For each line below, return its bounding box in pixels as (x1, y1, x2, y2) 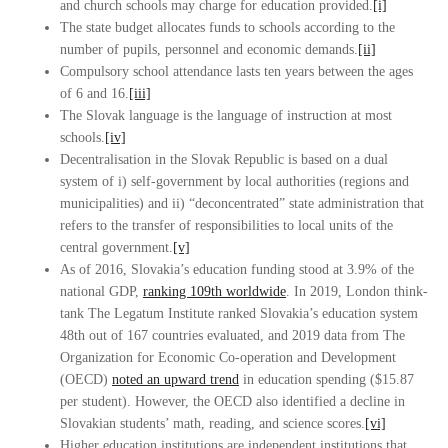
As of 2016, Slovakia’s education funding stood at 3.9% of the (60, 262, 414, 278)
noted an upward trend (112, 372, 239, 388)
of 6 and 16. (60, 86, 129, 102)
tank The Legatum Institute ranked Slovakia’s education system (60, 306, 418, 322)
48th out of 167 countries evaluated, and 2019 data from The (60, 328, 405, 344)
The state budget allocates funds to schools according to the (60, 20, 395, 36)
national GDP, (60, 284, 143, 300)
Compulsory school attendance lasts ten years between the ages (60, 64, 413, 80)
